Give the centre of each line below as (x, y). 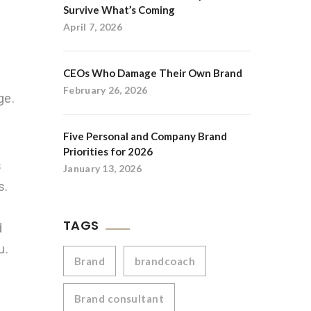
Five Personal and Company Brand (145, 136)
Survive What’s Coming (119, 10)
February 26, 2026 (106, 90)
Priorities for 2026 (108, 151)
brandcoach (165, 261)
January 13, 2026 (102, 168)
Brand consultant (119, 299)
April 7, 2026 (93, 27)
